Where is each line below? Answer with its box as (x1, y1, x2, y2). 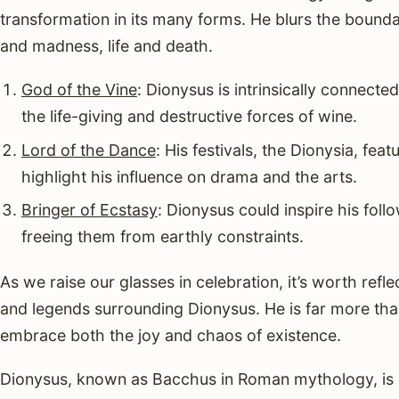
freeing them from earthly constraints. (20, 227, 304, 247)
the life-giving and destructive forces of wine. (20, 107, 357, 126)
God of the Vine (20, 80, 137, 100)
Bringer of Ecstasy (20, 200, 158, 220)
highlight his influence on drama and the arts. (20, 167, 357, 186)
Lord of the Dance (20, 140, 156, 159)
